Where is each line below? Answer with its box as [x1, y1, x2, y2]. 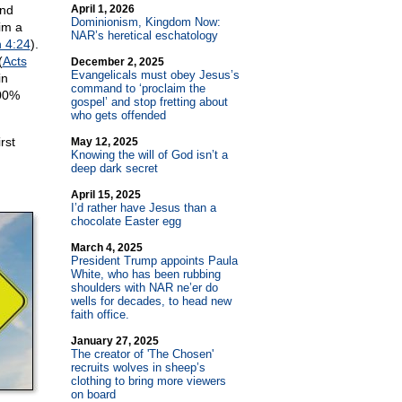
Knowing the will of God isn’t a [70, 148, 228, 162]
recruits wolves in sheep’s [70, 361, 205, 374]
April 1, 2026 [70, 3, 135, 15]
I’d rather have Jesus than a [70, 201, 216, 214]
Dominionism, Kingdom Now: [70, 15, 221, 29]
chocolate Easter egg [70, 214, 181, 228]
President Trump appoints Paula [70, 254, 238, 267]
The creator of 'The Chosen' [70, 347, 214, 361]
